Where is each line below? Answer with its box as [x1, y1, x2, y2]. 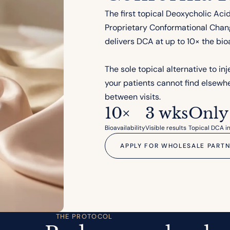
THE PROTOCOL [55, 212, 113, 221]
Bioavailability [105, 124, 146, 132]
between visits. [105, 91, 161, 103]
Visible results [145, 124, 187, 132]
